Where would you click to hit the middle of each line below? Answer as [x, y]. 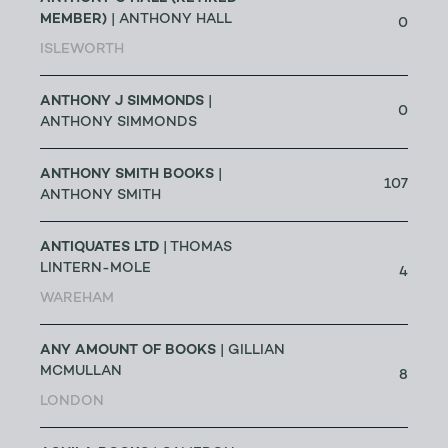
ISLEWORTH [82, 50]
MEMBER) [73, 19]
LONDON [72, 402]
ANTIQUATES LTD [99, 247]
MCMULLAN [81, 372]
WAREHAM [77, 299]
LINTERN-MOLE [95, 269]
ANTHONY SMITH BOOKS [127, 174]
